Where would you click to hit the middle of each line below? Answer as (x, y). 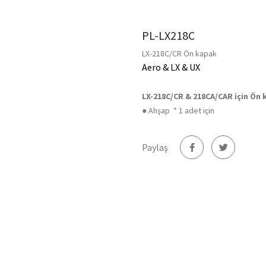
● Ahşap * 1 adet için (178, 110)
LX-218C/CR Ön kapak (179, 53)
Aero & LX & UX (171, 67)
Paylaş (155, 147)
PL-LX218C (168, 35)
